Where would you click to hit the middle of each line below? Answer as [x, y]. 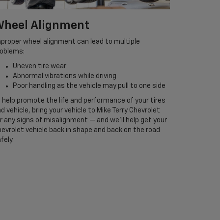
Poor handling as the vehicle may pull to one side [89, 86]
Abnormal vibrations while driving [65, 76]
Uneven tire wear [40, 67]
